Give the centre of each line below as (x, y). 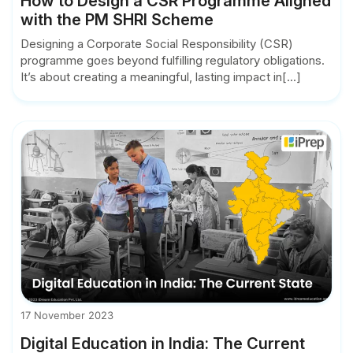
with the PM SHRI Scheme (117, 20)
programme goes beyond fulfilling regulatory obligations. (173, 61)
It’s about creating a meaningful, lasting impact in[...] (161, 77)
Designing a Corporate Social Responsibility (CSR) (157, 44)
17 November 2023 (67, 316)
